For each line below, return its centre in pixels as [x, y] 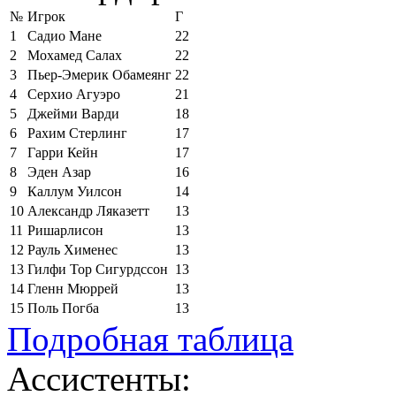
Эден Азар [59, 171]
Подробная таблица [150, 339]
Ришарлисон [65, 230]
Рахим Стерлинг [77, 133]
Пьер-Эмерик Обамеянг [99, 74]
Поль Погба [63, 308]
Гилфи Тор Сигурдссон [98, 269]
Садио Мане [65, 35]
